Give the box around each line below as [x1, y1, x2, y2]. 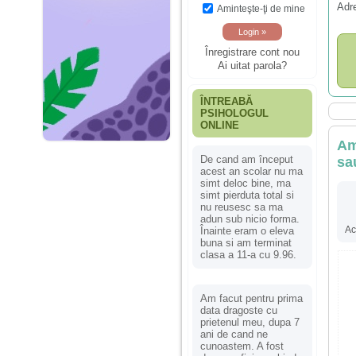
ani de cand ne [200, 327, 268, 340]
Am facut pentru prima [200, 292, 303, 304]
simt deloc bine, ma [200, 176, 291, 189]
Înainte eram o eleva [200, 224, 294, 237]
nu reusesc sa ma [200, 200, 283, 213]
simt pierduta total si [200, 188, 294, 201]
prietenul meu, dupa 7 [200, 315, 300, 328]
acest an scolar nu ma [200, 164, 303, 177]
